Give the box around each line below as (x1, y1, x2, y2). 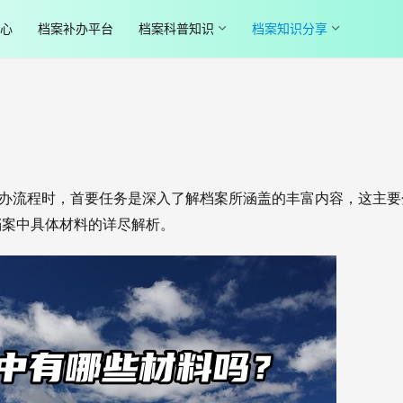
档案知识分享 (251, 21, 327, 36)
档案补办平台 (37, 21, 113, 36)
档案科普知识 (138, 21, 214, 36)
